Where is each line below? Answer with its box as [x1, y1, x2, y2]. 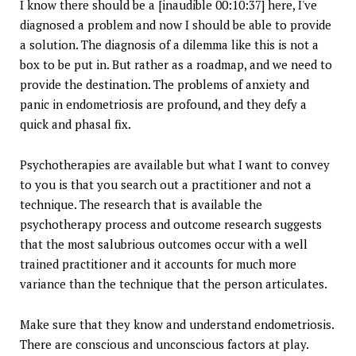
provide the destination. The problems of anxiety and [20, 76, 309, 93]
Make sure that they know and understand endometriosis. [20, 316, 334, 333]
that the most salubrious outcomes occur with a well [20, 236, 308, 253]
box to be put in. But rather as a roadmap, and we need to [20, 56, 332, 73]
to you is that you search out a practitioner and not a [20, 176, 311, 193]
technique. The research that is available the [20, 196, 262, 213]
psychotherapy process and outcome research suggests [20, 216, 322, 233]
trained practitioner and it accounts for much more [20, 256, 296, 273]
